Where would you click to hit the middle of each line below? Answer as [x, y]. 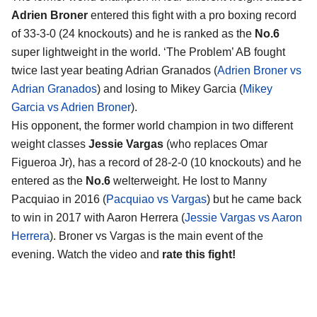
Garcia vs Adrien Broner [71, 107]
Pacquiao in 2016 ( [59, 199]
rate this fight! [199, 254]
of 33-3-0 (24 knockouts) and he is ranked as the [133, 33]
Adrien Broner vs [259, 70]
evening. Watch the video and [87, 254]
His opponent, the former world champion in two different [152, 125]
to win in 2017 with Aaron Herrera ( [98, 217]
